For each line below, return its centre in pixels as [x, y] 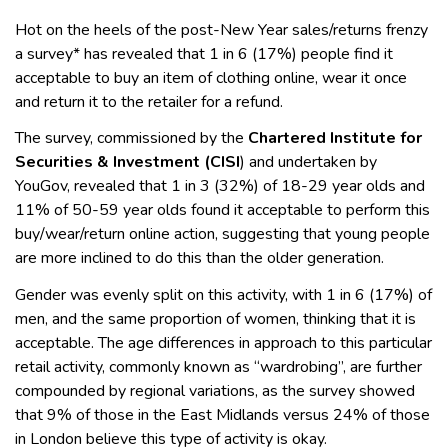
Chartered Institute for [335, 138]
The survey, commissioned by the [131, 138]
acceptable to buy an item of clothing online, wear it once [211, 77]
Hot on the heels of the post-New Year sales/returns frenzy [221, 29]
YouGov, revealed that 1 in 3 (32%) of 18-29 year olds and [220, 186]
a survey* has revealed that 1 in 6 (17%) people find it [204, 53]
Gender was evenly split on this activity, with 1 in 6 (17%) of [223, 294]
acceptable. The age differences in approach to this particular [223, 342]
